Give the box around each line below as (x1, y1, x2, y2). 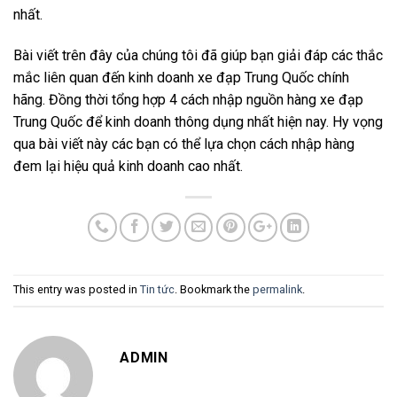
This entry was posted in (13, 283, 140, 297)
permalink (253, 283, 302, 297)
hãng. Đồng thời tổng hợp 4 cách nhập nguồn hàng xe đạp (13, 90, 363, 108)
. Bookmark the (175, 283, 253, 297)
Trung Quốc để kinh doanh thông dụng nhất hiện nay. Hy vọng (13, 113, 383, 130)
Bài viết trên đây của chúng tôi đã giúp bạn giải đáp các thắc (13, 46, 383, 64)
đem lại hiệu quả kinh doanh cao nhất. (13, 157, 243, 175)
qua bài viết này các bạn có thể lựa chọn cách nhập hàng (13, 135, 354, 152)
